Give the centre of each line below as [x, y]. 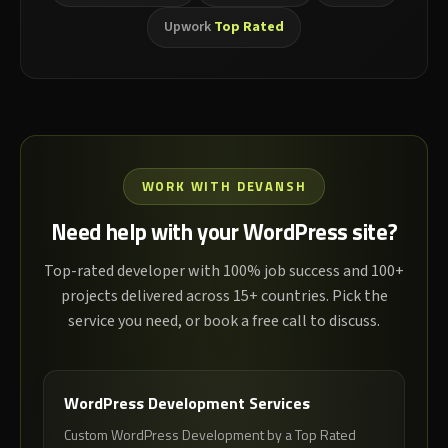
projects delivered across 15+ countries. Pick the [224, 296]
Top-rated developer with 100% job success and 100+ [224, 271]
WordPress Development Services [187, 403]
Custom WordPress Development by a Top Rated [210, 435]
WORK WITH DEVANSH [224, 186]
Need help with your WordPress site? [224, 232]
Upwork [189, 27]
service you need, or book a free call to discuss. [224, 321]
